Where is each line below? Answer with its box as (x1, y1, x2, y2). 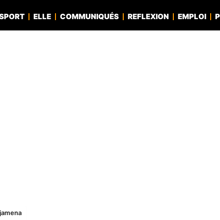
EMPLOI (178, 12, 206, 21)
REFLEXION (128, 12, 169, 21)
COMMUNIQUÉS (60, 12, 119, 21)
